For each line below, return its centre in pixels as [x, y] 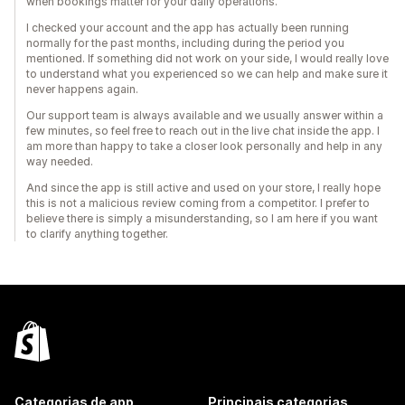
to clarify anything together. [97, 234]
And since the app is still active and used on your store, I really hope [203, 188]
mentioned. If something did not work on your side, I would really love [207, 58]
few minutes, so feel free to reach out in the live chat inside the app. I [203, 131]
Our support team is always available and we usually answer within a [205, 115]
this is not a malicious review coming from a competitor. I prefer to [198, 203]
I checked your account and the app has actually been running [188, 28]
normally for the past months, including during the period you [185, 43]
